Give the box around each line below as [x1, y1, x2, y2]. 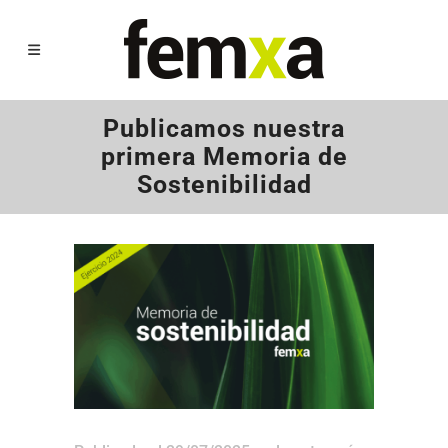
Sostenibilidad [136, 170, 312, 199]
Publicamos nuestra [103, 114, 345, 143]
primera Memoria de [100, 142, 348, 171]
